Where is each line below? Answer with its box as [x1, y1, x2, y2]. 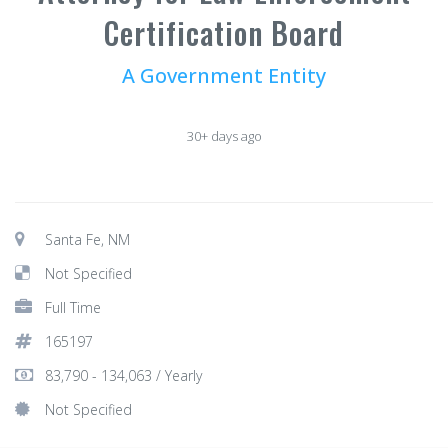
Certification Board [104, 10, 344, 55]
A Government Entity [122, 62, 326, 89]
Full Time [45, 298, 101, 317]
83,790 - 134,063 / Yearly [45, 366, 202, 385]
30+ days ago [186, 127, 262, 145]
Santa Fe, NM [45, 230, 130, 249]
